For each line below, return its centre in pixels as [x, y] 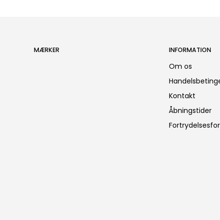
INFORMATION [190, 50]
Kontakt [182, 96]
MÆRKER [46, 50]
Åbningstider [191, 110]
